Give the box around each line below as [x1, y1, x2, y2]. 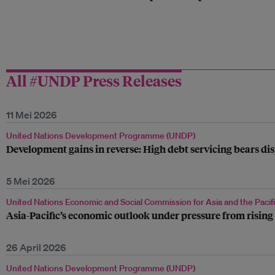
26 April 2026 [6, 241, 66, 254]
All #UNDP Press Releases [6, 71, 182, 90]
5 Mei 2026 [6, 175, 55, 187]
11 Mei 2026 [6, 109, 57, 121]
